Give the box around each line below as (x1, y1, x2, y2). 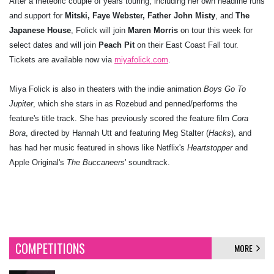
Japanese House (9, 25, 71, 35)
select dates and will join (9, 40, 98, 50)
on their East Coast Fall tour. (137, 40, 239, 50)
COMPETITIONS (15, 239, 85, 257)
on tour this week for (178, 25, 253, 35)
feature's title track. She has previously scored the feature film (9, 113, 232, 123)
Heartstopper (187, 143, 232, 152)
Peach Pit (98, 40, 137, 50)
